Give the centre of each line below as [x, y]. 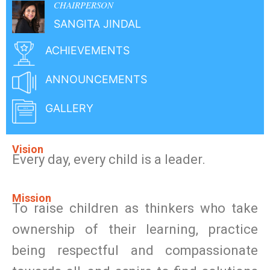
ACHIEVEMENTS [87, 51]
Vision [28, 149]
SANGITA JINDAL [97, 24]
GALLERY [69, 108]
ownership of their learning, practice [135, 229]
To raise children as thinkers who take [135, 208]
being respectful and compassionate [135, 250]
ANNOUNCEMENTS [96, 80]
